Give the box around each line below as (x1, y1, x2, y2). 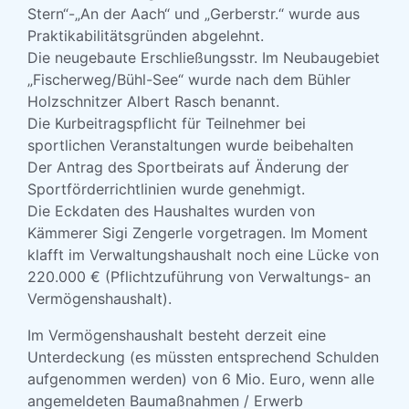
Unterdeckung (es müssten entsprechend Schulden (27, 348, 379, 366)
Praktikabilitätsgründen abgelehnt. (27, 26, 264, 45)
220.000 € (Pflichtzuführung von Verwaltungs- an (27, 267, 371, 286)
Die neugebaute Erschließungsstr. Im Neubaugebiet (27, 48, 380, 67)
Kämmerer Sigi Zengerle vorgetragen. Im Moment (27, 224, 368, 242)
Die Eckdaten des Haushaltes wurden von (27, 202, 315, 220)
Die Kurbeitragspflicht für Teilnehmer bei (27, 114, 306, 132)
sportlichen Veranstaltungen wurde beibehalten (27, 136, 353, 154)
